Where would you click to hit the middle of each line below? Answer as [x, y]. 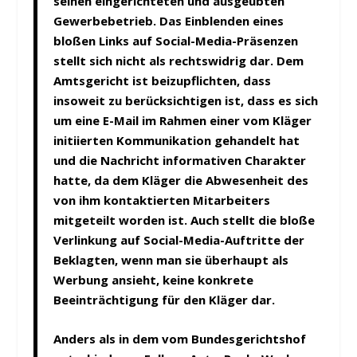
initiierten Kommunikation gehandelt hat [177, 140]
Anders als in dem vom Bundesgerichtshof [180, 338]
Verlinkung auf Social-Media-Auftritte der [179, 239]
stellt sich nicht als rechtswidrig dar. [164, 60]
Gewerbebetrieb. [107, 20]
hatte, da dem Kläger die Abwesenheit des [181, 180]
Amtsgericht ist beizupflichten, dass [163, 80]
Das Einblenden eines [222, 20]
